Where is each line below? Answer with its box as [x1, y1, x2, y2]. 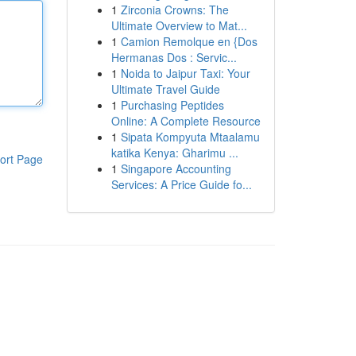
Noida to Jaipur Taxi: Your [120, 65, 250, 81]
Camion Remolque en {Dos [120, 33, 257, 49]
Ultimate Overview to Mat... [110, 17, 247, 33]
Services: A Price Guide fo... [110, 176, 252, 192]
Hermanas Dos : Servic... [110, 49, 237, 65]
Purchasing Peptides [120, 97, 224, 113]
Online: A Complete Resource [110, 113, 261, 129]
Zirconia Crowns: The [120, 2, 229, 17]
